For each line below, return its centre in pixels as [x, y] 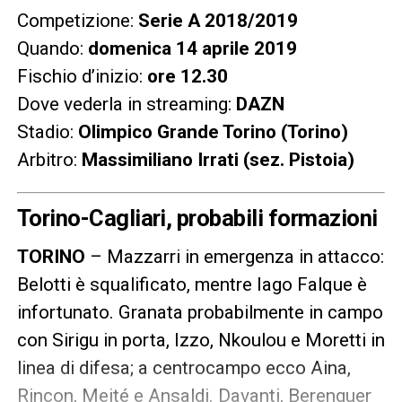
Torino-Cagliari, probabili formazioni [197, 218]
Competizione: [77, 21]
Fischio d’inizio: [82, 77]
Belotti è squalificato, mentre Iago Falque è [192, 285]
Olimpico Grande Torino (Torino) [210, 132]
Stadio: [45, 132]
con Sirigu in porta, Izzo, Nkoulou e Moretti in [201, 341]
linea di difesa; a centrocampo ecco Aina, [184, 368]
